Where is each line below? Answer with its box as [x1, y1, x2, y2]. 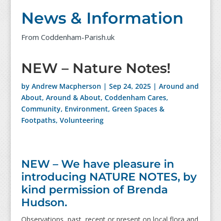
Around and [158, 81, 199, 91]
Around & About [45, 93, 101, 103]
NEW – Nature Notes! [21, 60, 171, 77]
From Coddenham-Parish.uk [21, 32, 114, 42]
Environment [64, 104, 108, 114]
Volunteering [59, 115, 104, 125]
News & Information [21, 8, 184, 28]
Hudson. [21, 196, 67, 210]
